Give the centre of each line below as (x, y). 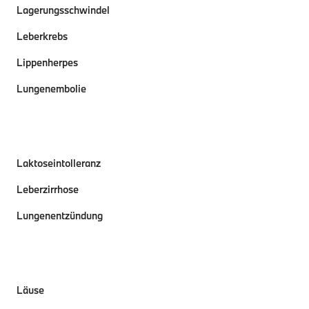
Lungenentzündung (60, 216)
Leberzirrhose (48, 189)
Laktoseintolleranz (59, 163)
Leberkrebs (42, 36)
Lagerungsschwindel (63, 10)
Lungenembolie (51, 89)
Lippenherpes (47, 62)
